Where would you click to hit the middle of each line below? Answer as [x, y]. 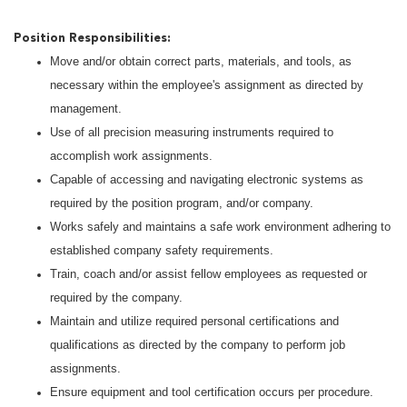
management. [86, 109]
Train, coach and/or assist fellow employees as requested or [208, 274]
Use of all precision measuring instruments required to [192, 133]
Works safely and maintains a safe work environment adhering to [220, 227]
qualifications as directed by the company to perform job [198, 345]
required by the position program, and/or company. [182, 203]
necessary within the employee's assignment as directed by [207, 85]
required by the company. [116, 298]
